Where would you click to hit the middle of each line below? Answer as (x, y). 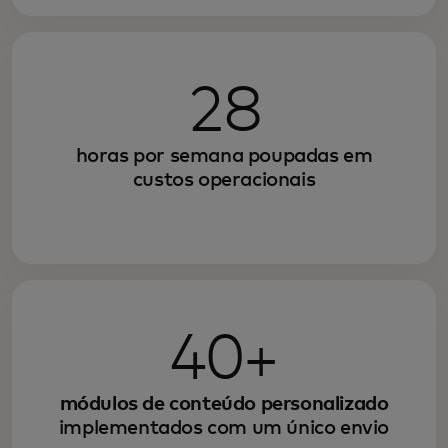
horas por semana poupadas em (224, 156)
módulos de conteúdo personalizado (224, 404)
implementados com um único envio (224, 428)
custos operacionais (224, 180)
